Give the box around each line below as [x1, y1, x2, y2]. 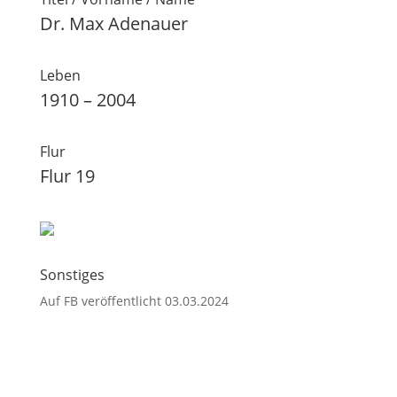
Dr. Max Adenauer [39, 12, 188, 35]
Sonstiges [39, 265, 105, 284]
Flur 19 [39, 164, 95, 188]
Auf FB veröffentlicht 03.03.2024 [39, 292, 229, 309]
